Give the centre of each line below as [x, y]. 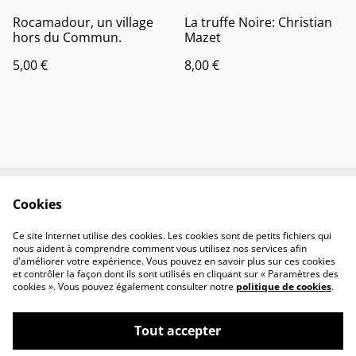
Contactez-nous [113, 213]
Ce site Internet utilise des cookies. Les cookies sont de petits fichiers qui [172, 236]
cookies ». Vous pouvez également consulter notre [124, 286]
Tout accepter [178, 331]
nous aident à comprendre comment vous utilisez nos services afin [160, 248]
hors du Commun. [67, 37]
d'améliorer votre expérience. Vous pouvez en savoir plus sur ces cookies [174, 261]
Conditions [243, 213]
